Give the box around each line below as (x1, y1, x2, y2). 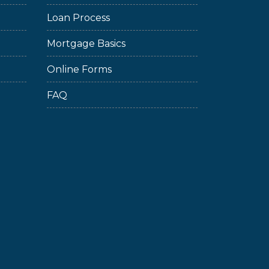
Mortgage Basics (47, 38, 125, 49)
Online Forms (47, 64, 112, 75)
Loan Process (47, 12, 110, 23)
